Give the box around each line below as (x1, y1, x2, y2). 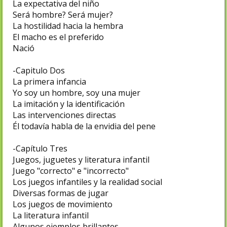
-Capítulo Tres (13, 142, 67, 154)
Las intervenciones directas (13, 109, 116, 121)
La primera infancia (13, 75, 86, 87)
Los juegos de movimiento (13, 198, 112, 210)
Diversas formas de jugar (13, 187, 108, 199)
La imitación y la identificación (13, 98, 125, 109)
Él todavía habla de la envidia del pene (13, 120, 156, 132)
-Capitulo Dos (13, 64, 65, 76)
